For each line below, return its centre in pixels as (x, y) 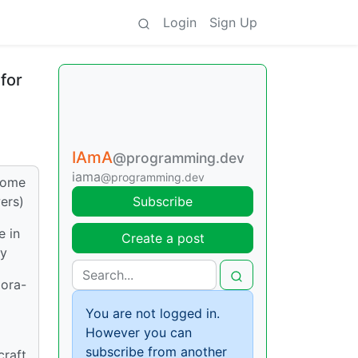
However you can (139, 332)
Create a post (163, 238)
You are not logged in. (153, 313)
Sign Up (233, 22)
